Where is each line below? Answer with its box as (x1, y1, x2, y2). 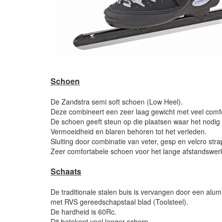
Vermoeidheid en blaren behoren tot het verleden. (51, 126, 207, 137)
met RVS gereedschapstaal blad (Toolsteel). (51, 197, 188, 207)
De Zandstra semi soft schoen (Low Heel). (51, 97, 183, 107)
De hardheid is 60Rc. (51, 207, 116, 217)
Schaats (51, 166, 81, 177)
